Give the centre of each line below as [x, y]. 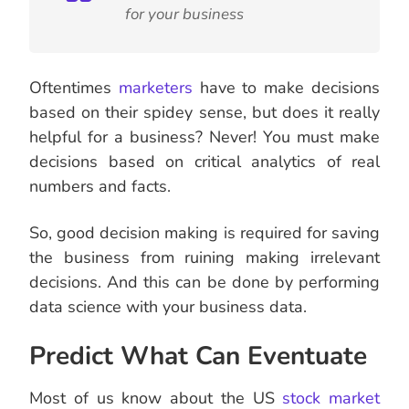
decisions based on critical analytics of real [204, 162]
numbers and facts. [100, 187]
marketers [155, 88]
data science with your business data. [168, 307]
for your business [184, 15]
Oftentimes [74, 88]
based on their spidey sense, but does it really [204, 113]
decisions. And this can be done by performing [204, 283]
